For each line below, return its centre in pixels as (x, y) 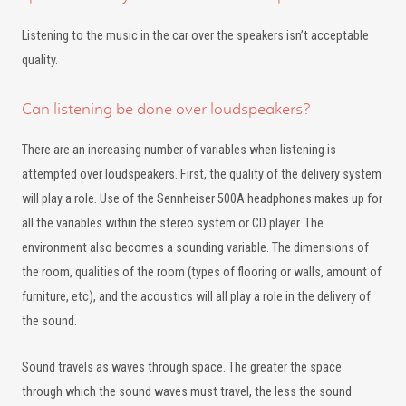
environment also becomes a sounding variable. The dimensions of (195, 248)
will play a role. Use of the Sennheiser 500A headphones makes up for (202, 199)
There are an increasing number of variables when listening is (179, 150)
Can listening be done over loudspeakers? (166, 109)
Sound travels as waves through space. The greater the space (182, 367)
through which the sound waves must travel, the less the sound (187, 392)
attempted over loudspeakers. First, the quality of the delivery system (202, 174)
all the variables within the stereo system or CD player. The (173, 223)
